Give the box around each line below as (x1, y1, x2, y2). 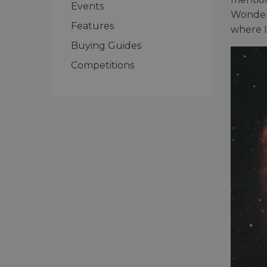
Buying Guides (71, 39, 141, 51)
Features (71, 20, 114, 32)
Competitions (71, 59, 134, 71)
